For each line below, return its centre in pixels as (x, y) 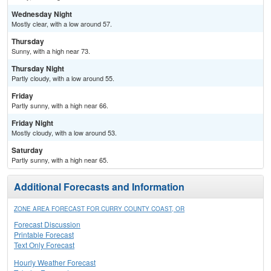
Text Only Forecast (44, 245)
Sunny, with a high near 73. (51, 51)
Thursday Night (38, 69)
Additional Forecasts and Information (99, 187)
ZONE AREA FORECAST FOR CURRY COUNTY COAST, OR (99, 209)
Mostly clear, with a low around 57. (62, 24)
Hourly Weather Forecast (55, 263)
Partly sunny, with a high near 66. (60, 106)
